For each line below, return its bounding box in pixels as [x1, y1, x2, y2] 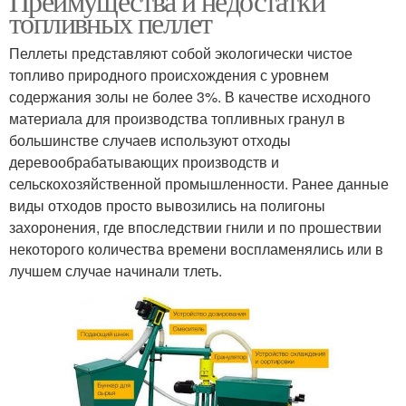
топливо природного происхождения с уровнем [9, 63, 329, 85]
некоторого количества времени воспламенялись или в [9, 237, 383, 259]
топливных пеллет [9, 2, 212, 42]
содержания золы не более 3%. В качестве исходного [9, 85, 371, 107]
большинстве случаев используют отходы [9, 129, 291, 150]
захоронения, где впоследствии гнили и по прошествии [9, 216, 382, 237]
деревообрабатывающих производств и [9, 150, 279, 172]
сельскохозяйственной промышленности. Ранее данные [9, 172, 389, 194]
